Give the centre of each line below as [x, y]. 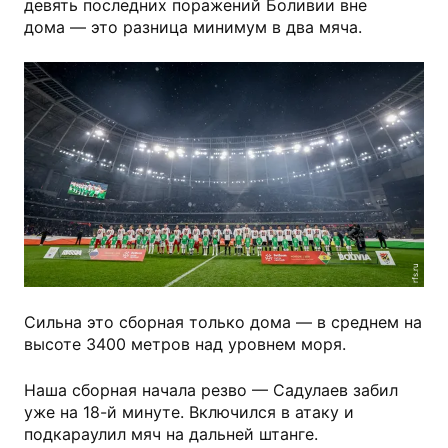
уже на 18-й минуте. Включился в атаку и [189, 412]
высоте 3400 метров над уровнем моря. [185, 344]
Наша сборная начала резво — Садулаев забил [211, 390]
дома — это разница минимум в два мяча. [193, 27]
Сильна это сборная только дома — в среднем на [223, 322]
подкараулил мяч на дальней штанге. [171, 434]
